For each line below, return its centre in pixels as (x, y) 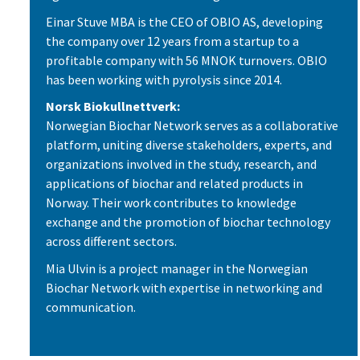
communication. (91, 307)
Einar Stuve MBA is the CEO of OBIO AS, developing (184, 21)
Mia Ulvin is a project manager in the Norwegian (177, 268)
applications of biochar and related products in (174, 184)
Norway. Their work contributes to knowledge (171, 203)
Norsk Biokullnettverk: (113, 106)
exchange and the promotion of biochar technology (188, 222)
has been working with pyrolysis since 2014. (164, 79)
